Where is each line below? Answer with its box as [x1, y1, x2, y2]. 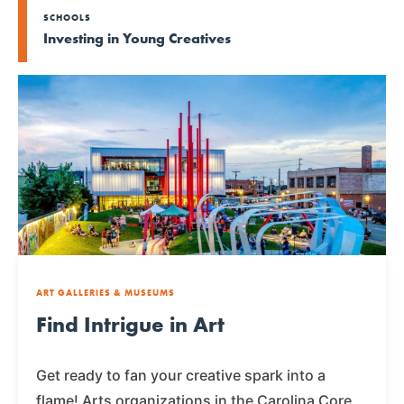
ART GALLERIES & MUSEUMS [36, 287, 175, 299]
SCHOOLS [43, 11, 91, 23]
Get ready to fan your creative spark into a [36, 366, 326, 385]
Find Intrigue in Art [36, 310, 225, 339]
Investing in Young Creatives [43, 28, 231, 48]
